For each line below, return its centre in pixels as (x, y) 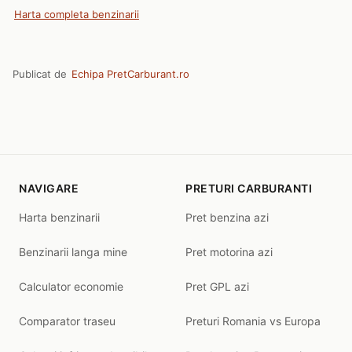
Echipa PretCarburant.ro (130, 74)
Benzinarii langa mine (73, 252)
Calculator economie (71, 286)
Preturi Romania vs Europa (253, 321)
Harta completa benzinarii (77, 14)
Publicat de (41, 74)
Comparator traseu (67, 321)
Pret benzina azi (227, 217)
